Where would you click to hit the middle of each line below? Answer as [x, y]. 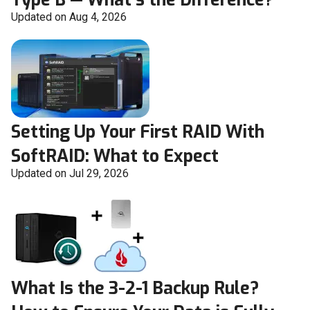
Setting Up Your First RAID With [138, 132]
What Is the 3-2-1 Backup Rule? [135, 289]
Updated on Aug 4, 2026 [69, 17]
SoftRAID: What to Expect [115, 156]
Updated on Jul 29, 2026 [70, 174]
